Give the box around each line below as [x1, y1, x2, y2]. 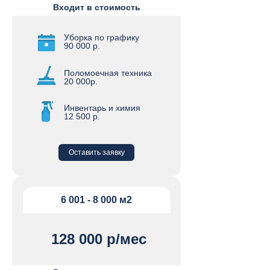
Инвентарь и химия [64, 103, 140, 113]
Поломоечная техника [64, 68, 152, 78]
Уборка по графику [64, 33, 139, 42]
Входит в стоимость [53, 2, 140, 12]
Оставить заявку [68, 148, 125, 157]
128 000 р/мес [51, 231, 146, 247]
